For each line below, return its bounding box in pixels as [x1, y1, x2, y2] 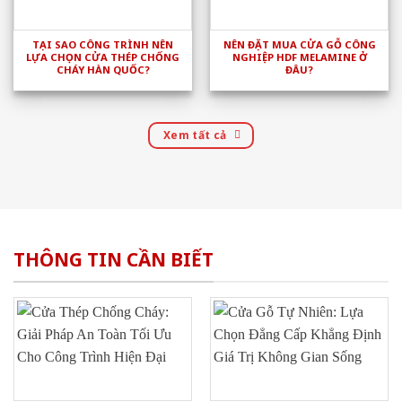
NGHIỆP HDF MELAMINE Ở [232, 49, 367, 64]
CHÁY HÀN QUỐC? [56, 62, 150, 76]
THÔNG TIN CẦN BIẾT [13, 246, 214, 272]
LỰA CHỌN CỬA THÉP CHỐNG [26, 49, 179, 64]
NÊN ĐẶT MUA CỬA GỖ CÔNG [223, 37, 376, 51]
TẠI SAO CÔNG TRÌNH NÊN [32, 37, 173, 51]
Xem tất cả [162, 127, 227, 143]
